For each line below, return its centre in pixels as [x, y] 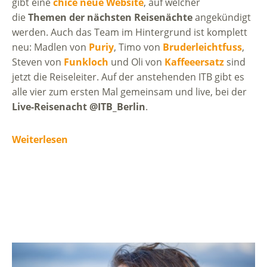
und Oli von [136, 62]
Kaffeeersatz [194, 62]
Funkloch [86, 62]
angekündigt [222, 17]
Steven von [38, 62]
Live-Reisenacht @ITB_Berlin [79, 106]
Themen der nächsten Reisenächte [110, 17]
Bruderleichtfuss [202, 47]
